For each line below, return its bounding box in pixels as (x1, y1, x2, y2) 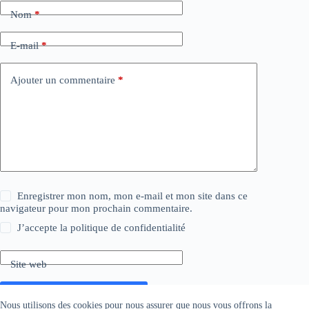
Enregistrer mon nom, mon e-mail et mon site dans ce (17, 190, 248, 202)
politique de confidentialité (70, 222, 186, 234)
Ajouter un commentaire (10, 74, 115, 86)
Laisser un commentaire (14, 288, 134, 302)
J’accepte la (17, 222, 71, 234)
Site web (10, 258, 47, 270)
